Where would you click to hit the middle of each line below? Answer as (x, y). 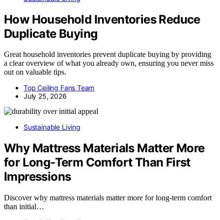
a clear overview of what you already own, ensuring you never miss (109, 63)
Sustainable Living (52, 127)
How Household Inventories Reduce (102, 19)
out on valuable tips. (35, 72)
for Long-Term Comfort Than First (97, 163)
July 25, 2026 (45, 96)
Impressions (38, 177)
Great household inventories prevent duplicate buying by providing (108, 55)
